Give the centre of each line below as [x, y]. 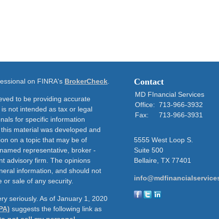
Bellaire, [146, 160]
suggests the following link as [56, 209]
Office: [146, 105]
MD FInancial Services [170, 94]
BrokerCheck [86, 81]
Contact [149, 82]
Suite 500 [149, 150]
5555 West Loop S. [164, 140]
